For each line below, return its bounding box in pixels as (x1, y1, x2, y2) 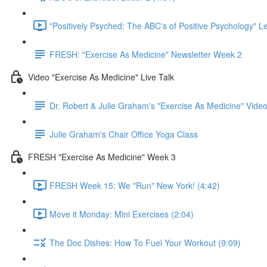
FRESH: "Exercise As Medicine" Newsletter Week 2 (49, 48, 242, 60)
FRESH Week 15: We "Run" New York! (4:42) (49, 179, 220, 191)
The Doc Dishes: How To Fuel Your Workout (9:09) (49, 236, 241, 249)
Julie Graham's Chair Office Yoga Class (49, 128, 198, 140)
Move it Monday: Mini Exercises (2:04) (49, 207, 194, 220)
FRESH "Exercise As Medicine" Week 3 (28, 150, 176, 163)
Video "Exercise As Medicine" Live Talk (28, 70, 174, 83)
